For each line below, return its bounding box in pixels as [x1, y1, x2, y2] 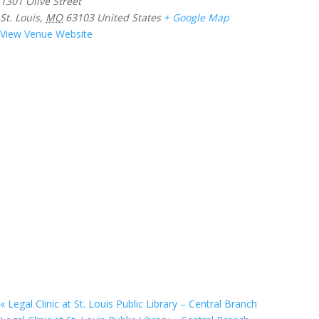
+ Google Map [164, 10, 229, 24]
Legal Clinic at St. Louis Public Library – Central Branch [5, 296, 257, 310]
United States [97, 10, 161, 24]
